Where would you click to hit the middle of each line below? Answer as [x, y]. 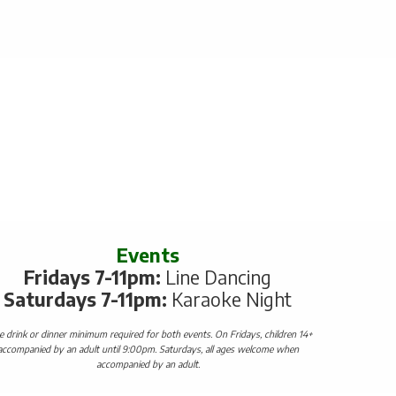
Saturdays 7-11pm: [88, 300]
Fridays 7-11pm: [93, 278]
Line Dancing [217, 278]
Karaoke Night [232, 300]
